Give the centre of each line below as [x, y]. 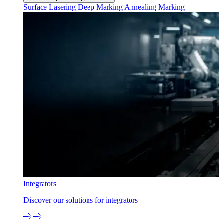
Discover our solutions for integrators [81, 200]
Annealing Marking [154, 7]
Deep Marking [101, 7]
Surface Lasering [51, 7]
